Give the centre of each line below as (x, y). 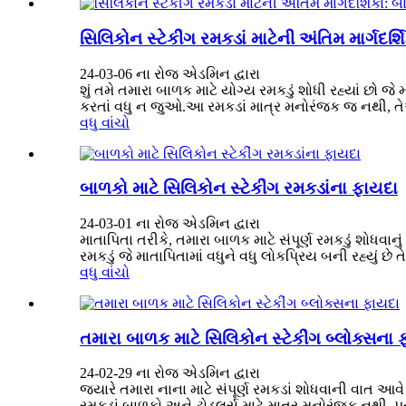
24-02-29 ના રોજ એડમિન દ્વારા (170, 373)
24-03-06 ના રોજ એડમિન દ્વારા (170, 73)
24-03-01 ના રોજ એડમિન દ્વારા (170, 224)
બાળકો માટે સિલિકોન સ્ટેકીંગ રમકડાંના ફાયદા (239, 188)
